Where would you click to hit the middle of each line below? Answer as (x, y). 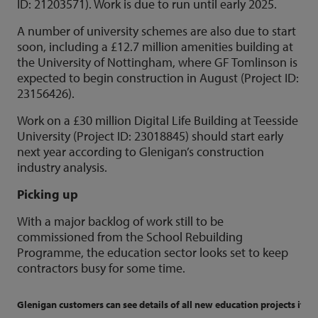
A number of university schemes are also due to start (157, 31)
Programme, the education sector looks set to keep (153, 252)
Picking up (48, 194)
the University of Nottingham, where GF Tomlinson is (157, 62)
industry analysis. (62, 167)
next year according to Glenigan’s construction (141, 151)
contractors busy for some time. (101, 268)
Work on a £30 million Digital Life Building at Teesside (158, 120)
